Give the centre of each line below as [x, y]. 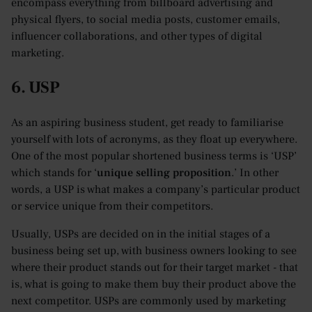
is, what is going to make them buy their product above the [154, 284]
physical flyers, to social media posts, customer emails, [146, 20]
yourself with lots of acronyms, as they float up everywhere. [154, 140]
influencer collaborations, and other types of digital [137, 37]
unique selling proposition [164, 173]
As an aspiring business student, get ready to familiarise [147, 123]
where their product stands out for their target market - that [155, 268]
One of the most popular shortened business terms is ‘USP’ [154, 156]
